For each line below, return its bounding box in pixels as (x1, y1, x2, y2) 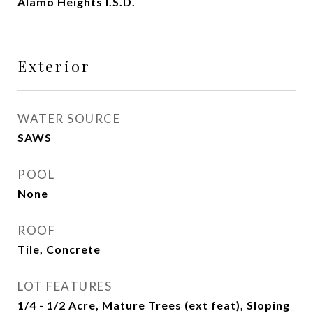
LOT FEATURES (17, 279, 112, 293)
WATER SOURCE (17, 111, 120, 126)
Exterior (17, 56, 91, 75)
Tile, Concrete (17, 242, 101, 256)
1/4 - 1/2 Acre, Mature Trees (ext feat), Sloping (17, 298, 290, 312)
